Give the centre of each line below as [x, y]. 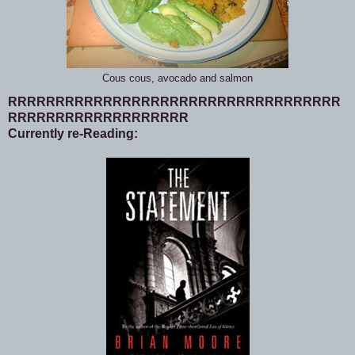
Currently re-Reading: [73, 134]
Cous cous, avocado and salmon [177, 79]
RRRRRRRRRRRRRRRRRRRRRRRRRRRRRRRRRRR [174, 102]
